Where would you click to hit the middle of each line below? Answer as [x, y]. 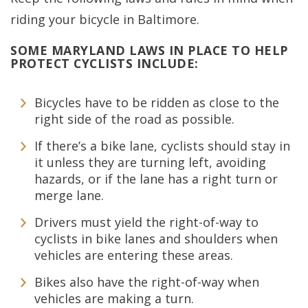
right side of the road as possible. [134, 119]
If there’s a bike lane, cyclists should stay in [162, 146]
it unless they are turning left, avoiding [150, 162]
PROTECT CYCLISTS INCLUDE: [104, 63]
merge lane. [69, 195]
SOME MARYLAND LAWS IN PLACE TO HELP [149, 50]
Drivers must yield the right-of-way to [146, 222]
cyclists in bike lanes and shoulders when [156, 239]
